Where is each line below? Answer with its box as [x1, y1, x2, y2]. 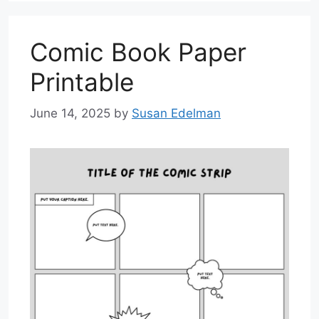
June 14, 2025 [30, 106, 110, 120]
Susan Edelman [132, 106, 221, 120]
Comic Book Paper [30, 36, 246, 67]
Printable [30, 66, 134, 97]
